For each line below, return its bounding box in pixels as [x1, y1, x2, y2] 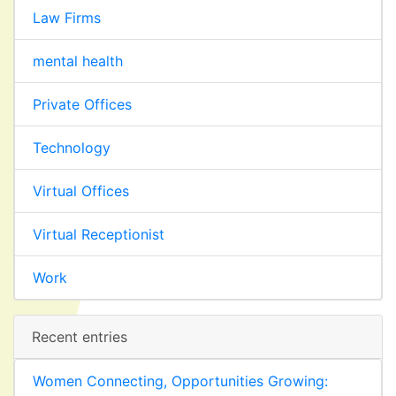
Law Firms [33, 8, 101, 27]
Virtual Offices [33, 181, 129, 200]
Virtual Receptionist [33, 225, 164, 243]
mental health [33, 51, 123, 70]
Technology [33, 138, 110, 156]
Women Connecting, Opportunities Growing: [33, 371, 328, 390]
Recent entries [32, 327, 127, 346]
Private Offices [33, 95, 132, 113]
